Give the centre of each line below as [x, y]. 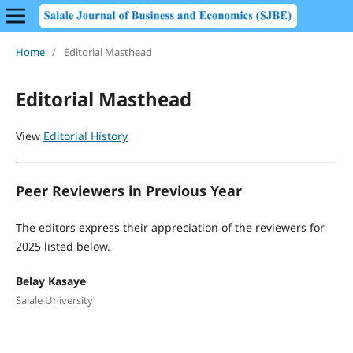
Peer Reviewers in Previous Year [128, 190]
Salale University [54, 301]
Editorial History [85, 136]
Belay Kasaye [50, 281]
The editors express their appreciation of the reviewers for [170, 227]
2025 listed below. [63, 246]
